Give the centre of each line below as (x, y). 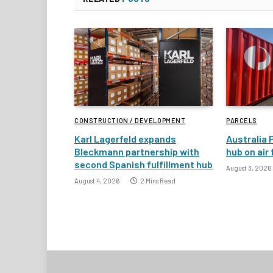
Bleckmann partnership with (137, 151)
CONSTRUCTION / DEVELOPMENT (130, 120)
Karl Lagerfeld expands (125, 138)
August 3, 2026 (249, 168)
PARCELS (242, 120)
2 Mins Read (158, 180)
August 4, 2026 (97, 180)
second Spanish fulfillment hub (144, 164)
